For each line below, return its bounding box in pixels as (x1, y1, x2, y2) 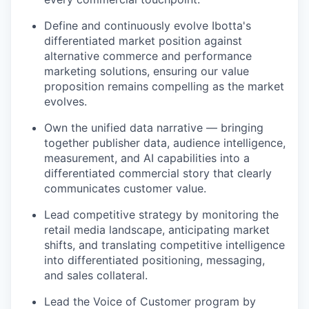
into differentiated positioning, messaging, (44, 253, 265, 267)
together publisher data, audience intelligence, (44, 136, 286, 150)
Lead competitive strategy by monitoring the (44, 208, 279, 221)
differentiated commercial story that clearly (44, 166, 272, 180)
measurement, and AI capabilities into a (44, 151, 250, 165)
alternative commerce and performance (44, 49, 252, 63)
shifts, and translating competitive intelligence (44, 238, 285, 252)
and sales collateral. (44, 268, 148, 282)
